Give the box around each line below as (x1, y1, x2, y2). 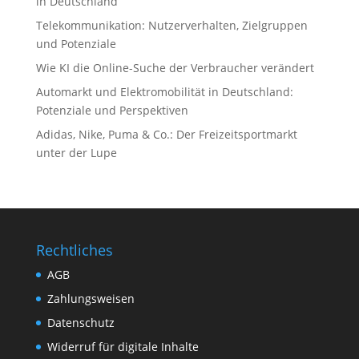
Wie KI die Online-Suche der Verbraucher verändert (35, 59, 314, 75)
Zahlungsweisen (46, 290, 135, 306)
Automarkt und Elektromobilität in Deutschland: (35, 83, 293, 99)
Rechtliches (35, 240, 113, 260)
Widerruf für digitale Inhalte (46, 338, 199, 354)
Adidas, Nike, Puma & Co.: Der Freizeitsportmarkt (35, 126, 297, 142)
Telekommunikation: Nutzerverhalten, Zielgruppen (35, 17, 308, 33)
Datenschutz (46, 314, 115, 330)
